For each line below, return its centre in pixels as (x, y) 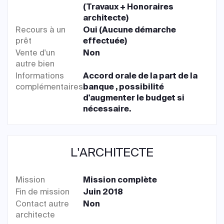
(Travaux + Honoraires (128, 7)
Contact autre (42, 204)
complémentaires (49, 87)
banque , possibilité (124, 87)
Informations (40, 76)
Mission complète (120, 180)
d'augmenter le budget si (134, 98)
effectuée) (105, 41)
